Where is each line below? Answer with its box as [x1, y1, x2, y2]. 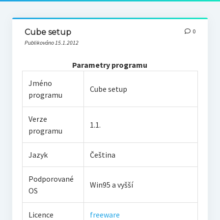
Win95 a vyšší [89, 180, 133, 190]
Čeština [89, 150, 115, 160]
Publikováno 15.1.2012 [24, 39, 79, 46]
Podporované [28, 174, 74, 184]
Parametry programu [72, 60, 148, 70]
